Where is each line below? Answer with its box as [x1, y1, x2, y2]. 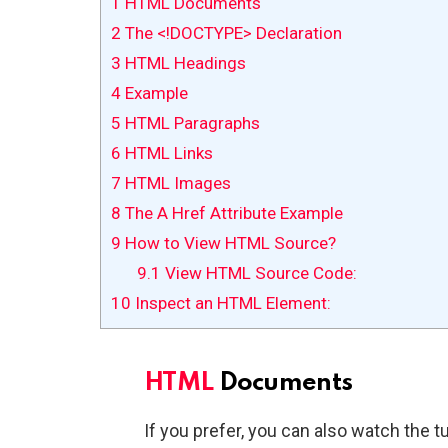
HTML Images [121, 173, 231, 193]
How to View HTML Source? [121, 233, 336, 253]
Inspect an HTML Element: [131, 293, 331, 313]
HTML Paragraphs [121, 113, 260, 133]
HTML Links [121, 143, 213, 163]
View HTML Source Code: [160, 263, 357, 283]
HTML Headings [121, 53, 246, 73]
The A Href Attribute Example [121, 203, 343, 223]
